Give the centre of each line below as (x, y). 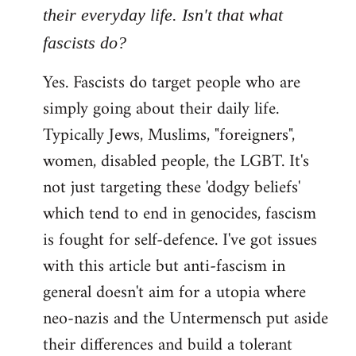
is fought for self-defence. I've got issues (180, 240)
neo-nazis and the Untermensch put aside (186, 319)
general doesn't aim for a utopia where (174, 292)
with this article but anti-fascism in (164, 266)
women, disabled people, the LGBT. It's (176, 161)
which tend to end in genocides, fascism (180, 214)
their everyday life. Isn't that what (163, 14)
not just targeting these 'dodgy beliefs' (172, 188)
